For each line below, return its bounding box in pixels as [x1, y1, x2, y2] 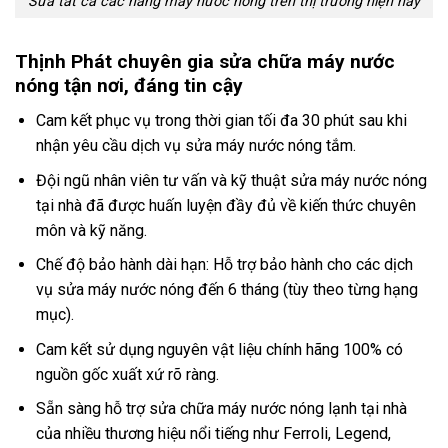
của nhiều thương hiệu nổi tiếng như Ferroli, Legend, [35, 424, 391, 444]
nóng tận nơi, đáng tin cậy [15, 74, 243, 98]
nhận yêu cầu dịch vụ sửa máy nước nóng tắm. [35, 136, 356, 156]
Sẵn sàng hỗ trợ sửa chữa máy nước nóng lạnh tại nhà [35, 399, 407, 419]
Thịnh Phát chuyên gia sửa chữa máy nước [15, 50, 395, 74]
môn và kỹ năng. [35, 220, 147, 240]
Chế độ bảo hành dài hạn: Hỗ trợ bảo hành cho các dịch [35, 255, 413, 275]
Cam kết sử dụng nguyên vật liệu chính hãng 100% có [35, 339, 403, 359]
